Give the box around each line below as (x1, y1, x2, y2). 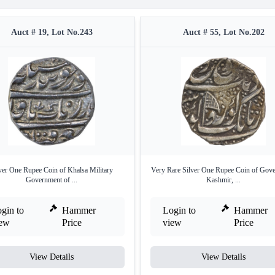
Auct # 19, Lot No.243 (10, 27, 93, 37)
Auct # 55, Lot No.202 (182, 27, 265, 37)
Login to (163, 204, 196, 215)
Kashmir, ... (206, 175, 241, 184)
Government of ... (26, 175, 77, 184)
